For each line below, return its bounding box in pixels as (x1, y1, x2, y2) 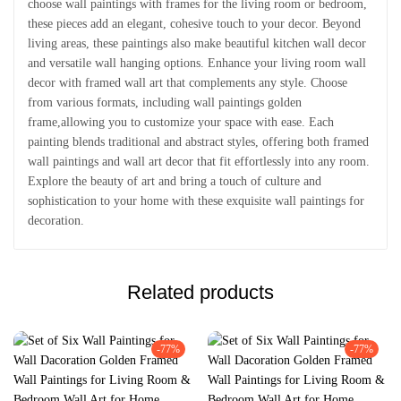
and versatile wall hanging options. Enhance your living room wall (28, 56, 366, 70)
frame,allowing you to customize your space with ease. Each (28, 115, 334, 129)
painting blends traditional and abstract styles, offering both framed (28, 135, 369, 149)
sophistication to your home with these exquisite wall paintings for (28, 194, 364, 208)
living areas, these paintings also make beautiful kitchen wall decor (28, 37, 366, 50)
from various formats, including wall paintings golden (28, 96, 302, 109)
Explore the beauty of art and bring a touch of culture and (28, 175, 321, 188)
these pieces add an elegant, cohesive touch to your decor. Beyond (28, 17, 361, 30)
